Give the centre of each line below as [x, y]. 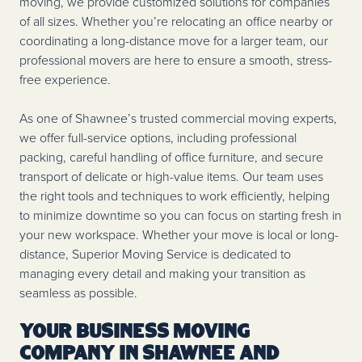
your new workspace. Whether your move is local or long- [179, 235]
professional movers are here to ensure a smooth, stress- [176, 60]
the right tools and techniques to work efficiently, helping [175, 196]
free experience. [65, 80]
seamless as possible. [78, 293]
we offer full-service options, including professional [158, 138]
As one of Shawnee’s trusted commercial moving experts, [178, 118]
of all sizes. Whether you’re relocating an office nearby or [176, 21]
